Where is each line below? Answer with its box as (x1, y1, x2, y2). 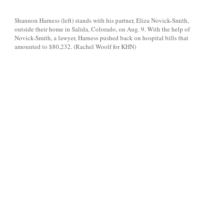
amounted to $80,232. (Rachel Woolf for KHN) (15, 42, 136, 51)
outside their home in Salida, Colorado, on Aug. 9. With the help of (15, 25, 190, 34)
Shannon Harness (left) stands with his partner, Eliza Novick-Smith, (15, 16, 189, 25)
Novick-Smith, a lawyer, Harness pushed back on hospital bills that (15, 33, 188, 43)
